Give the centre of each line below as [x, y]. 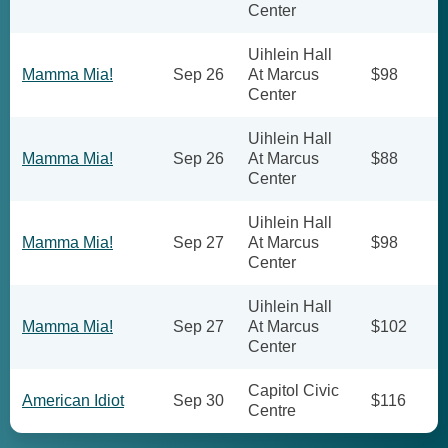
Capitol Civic [293, 390]
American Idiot [73, 400]
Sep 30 [198, 400]
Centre [272, 410]
